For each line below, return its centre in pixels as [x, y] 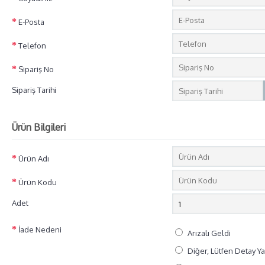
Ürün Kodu [38, 182]
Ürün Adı [34, 159]
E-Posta [31, 22]
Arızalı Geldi [209, 233]
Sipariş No [36, 69]
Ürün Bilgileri [39, 127]
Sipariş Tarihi [34, 90]
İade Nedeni [40, 230]
